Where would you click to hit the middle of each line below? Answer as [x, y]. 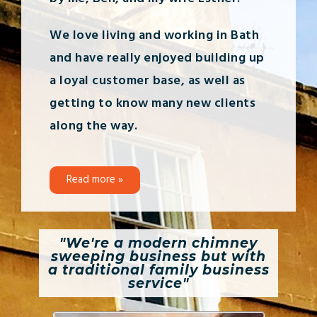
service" [158, 283]
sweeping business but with [158, 256]
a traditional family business [158, 270]
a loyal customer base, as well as [148, 81]
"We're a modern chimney [158, 243]
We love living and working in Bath [154, 35]
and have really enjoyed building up [157, 58]
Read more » [95, 179]
